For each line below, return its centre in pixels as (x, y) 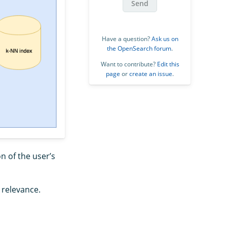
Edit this (168, 64)
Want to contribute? (129, 64)
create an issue (151, 74)
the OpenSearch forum (139, 48)
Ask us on (165, 39)
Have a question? (126, 39)
